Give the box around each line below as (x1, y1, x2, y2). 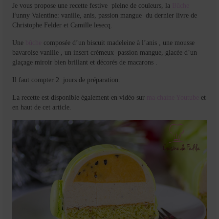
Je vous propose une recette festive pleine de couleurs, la (12, 1, 172, 9)
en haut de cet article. (12, 103, 71, 111)
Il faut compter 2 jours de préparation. (12, 76, 120, 84)
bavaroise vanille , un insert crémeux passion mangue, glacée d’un (12, 48, 197, 56)
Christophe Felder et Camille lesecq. (12, 21, 112, 29)
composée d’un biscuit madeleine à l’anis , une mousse (42, 39, 195, 46)
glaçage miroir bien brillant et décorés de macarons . (12, 58, 157, 66)
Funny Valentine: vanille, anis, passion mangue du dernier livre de (12, 11, 197, 19)
